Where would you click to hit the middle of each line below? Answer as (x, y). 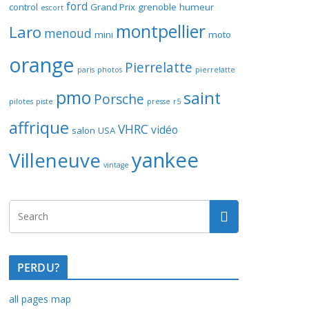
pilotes (21, 101)
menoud (68, 33)
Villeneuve (55, 160)
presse (159, 101)
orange (42, 64)
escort (52, 7)
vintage (116, 165)
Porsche (119, 99)
